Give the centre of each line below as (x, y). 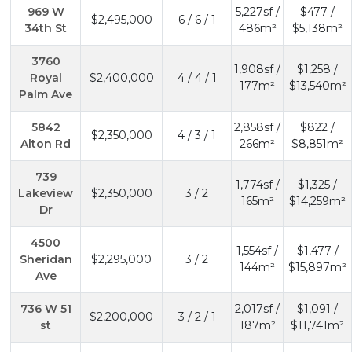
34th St (46, 28)
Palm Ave (46, 94)
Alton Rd (46, 143)
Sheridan (46, 259)
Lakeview (46, 193)
